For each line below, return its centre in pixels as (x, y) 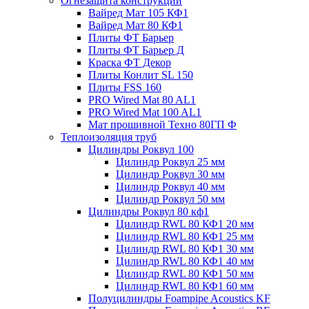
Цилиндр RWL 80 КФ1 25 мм (185, 236)
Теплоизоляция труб (109, 137)
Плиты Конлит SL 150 (141, 75)
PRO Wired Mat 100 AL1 (145, 112)
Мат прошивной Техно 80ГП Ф (162, 124)
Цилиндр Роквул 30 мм (170, 174)
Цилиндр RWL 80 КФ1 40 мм (185, 261)
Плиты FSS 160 (125, 87)
